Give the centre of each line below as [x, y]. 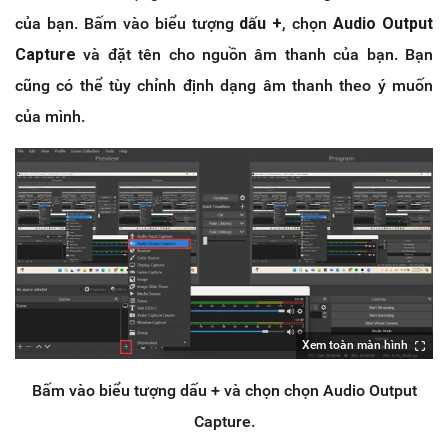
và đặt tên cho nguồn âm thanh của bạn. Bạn [258, 54]
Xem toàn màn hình [355, 344]
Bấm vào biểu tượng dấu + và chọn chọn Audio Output [224, 390]
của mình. [50, 116]
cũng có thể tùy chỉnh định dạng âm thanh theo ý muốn [224, 85]
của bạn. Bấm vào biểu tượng [127, 23]
